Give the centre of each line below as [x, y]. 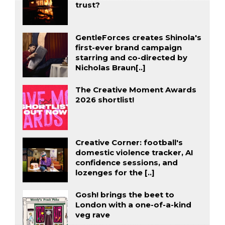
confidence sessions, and [126, 162]
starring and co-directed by [131, 58]
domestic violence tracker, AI [134, 152]
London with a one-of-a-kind [133, 205]
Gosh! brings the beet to [125, 195]
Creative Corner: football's [129, 142]
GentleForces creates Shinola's [138, 37]
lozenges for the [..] [115, 173]
